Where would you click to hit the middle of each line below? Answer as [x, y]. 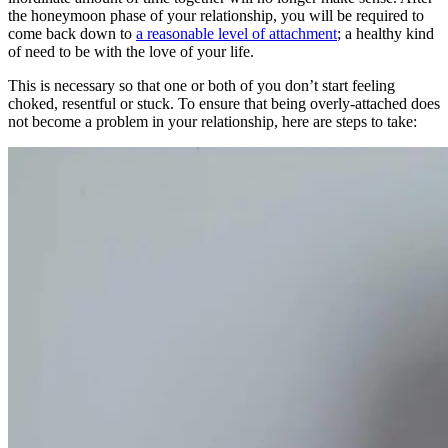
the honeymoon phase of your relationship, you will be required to [216, 15]
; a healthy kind [385, 33]
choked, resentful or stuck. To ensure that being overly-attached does [224, 103]
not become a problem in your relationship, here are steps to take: [212, 121]
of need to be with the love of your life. [131, 51]
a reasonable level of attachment [236, 33]
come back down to [72, 33]
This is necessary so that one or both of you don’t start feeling [201, 85]
